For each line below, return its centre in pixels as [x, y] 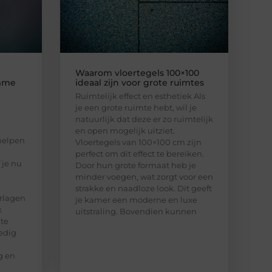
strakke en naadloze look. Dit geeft [143, 188]
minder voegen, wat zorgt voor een [144, 176]
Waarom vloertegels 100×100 [137, 73]
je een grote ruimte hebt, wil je [136, 107]
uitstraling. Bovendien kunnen [136, 211]
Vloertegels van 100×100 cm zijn [138, 142]
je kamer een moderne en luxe [136, 199]
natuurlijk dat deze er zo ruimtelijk [144, 119]
